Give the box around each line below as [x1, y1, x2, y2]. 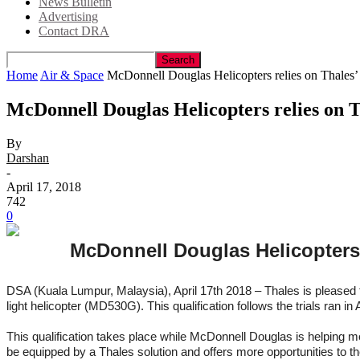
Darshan [6, 150, 49, 165]
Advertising [39, 10, 98, 23]
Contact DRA [39, 24, 109, 38]
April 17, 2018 [6, 179, 81, 194]
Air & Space [40, 68, 104, 82]
